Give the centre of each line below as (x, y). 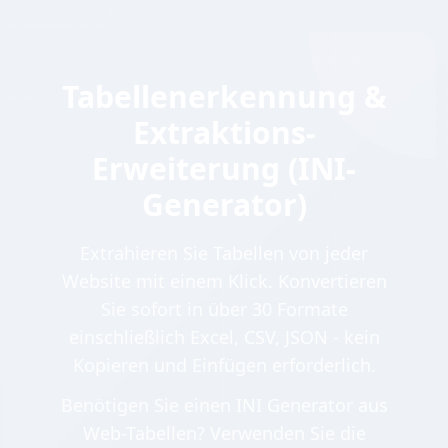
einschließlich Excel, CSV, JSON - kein (224, 337)
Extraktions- (224, 133)
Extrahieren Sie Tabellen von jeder (224, 253)
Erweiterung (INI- (224, 169)
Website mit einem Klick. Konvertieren (224, 281)
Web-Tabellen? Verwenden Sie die (224, 433)
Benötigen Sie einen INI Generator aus (224, 405)
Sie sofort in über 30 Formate (224, 309)
